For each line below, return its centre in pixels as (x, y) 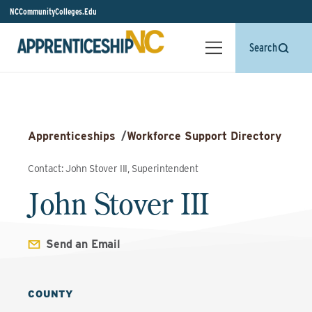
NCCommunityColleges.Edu (53, 11)
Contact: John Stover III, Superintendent (113, 169)
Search (263, 48)
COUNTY (51, 294)
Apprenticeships (72, 136)
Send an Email (83, 244)
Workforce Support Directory (204, 136)
